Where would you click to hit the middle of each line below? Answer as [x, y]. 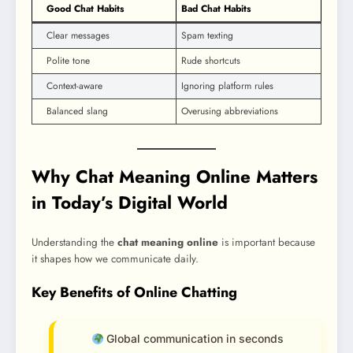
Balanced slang [77, 111]
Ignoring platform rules [227, 86]
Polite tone [68, 61]
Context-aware [74, 86]
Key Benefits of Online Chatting [134, 292]
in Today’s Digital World [130, 203]
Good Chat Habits [85, 9]
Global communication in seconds [194, 339]
